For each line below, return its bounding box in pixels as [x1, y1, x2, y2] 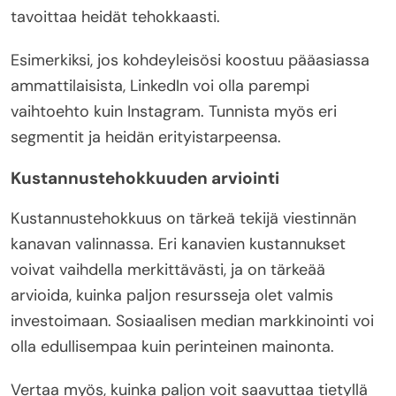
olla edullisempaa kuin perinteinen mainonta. [11, 335, 334, 357]
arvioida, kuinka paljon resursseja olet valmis [11, 284, 333, 306]
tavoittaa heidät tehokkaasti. [11, 5, 220, 27]
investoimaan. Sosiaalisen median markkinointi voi [11, 309, 374, 331]
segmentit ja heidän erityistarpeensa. [11, 126, 281, 148]
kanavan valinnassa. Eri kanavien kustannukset [11, 232, 346, 255]
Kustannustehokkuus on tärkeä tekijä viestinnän [11, 207, 356, 229]
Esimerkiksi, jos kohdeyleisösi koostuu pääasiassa [11, 49, 369, 71]
